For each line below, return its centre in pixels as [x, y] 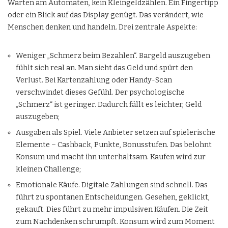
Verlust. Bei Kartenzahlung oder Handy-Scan [94, 80]
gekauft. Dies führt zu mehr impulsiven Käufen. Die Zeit [112, 209]
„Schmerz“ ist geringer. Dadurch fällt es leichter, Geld [109, 105]
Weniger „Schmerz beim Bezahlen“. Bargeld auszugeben [113, 56]
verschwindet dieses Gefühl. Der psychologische [100, 92]
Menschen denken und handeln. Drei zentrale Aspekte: [102, 27]
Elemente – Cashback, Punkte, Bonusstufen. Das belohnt [114, 145]
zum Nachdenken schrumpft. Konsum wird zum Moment [115, 222]
